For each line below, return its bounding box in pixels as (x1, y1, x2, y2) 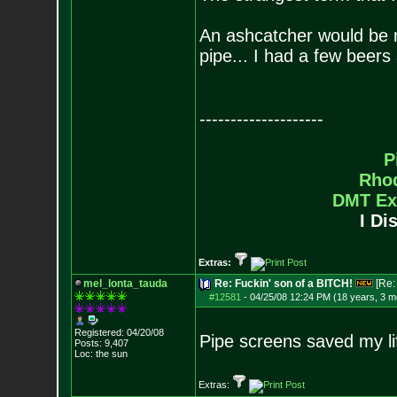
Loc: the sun (74, 348, 128, 359)
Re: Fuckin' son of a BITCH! (214, 277, 353, 290)
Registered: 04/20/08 (74, 327, 164, 338)
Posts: (74, 338, 102, 348)
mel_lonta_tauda (82, 277, 167, 290)
